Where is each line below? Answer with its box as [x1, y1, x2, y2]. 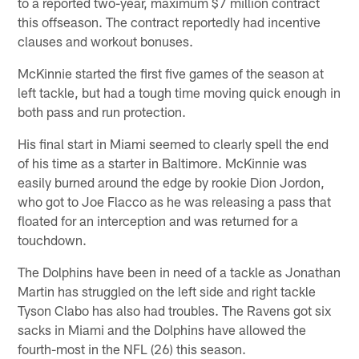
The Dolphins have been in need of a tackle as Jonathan [18, 263, 341, 280]
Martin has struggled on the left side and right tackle [18, 282, 317, 299]
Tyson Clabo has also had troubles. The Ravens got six [18, 301, 332, 318]
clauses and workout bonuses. [18, 32, 194, 49]
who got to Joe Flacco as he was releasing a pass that [18, 192, 332, 209]
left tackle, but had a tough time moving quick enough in [18, 83, 341, 100]
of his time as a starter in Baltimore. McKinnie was [18, 154, 308, 171]
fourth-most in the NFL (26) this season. [18, 340, 247, 357]
